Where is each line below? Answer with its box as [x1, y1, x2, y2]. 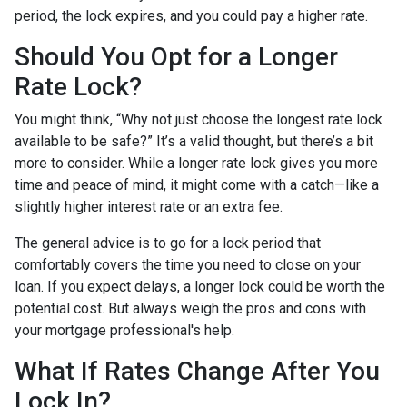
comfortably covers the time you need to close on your [15, 255, 361, 273]
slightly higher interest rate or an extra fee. [15, 197, 283, 215]
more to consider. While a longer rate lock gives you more [15, 154, 378, 172]
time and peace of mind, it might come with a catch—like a [15, 175, 379, 194]
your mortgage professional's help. [15, 321, 234, 339]
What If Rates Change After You [15, 355, 380, 386]
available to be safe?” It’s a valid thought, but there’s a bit [15, 132, 373, 150]
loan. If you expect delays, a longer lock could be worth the [15, 277, 385, 295]
